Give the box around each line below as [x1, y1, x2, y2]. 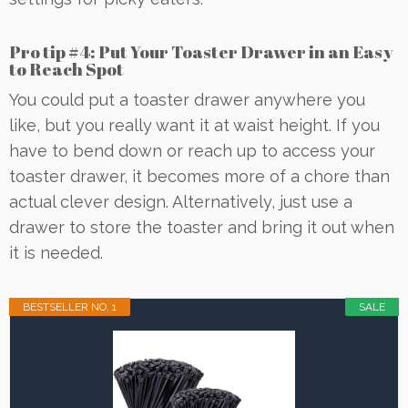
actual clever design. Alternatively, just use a [9, 191, 352, 211]
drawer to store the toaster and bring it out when [9, 217, 394, 237]
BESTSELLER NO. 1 [23, 300, 117, 313]
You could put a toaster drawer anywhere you [9, 89, 365, 109]
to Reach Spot [9, 56, 124, 81]
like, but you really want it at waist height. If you [9, 115, 380, 135]
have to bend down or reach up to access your [9, 140, 375, 160]
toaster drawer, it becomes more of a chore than [9, 166, 390, 186]
